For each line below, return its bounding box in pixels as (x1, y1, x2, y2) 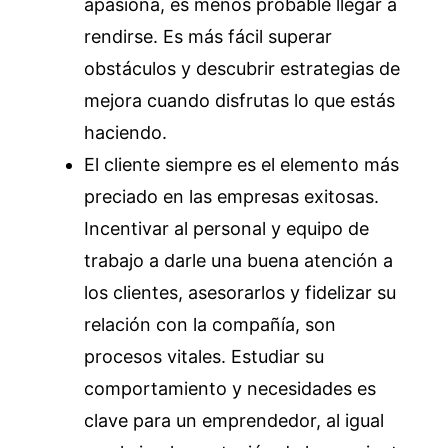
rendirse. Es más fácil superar (84, 25, 332, 47)
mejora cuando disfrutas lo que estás (84, 89, 395, 111)
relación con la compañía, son (84, 313, 336, 335)
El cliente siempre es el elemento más (84, 153, 399, 175)
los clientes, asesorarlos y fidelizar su (84, 281, 396, 303)
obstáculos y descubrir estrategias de (84, 57, 400, 79)
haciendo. (84, 121, 167, 143)
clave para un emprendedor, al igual (84, 409, 384, 431)
